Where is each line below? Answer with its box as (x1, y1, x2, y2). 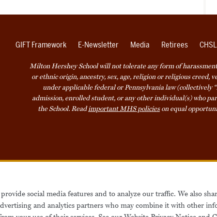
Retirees (161, 40, 188, 49)
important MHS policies (88, 104, 160, 113)
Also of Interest (153, 196, 200, 206)
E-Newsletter (78, 40, 119, 49)
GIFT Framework (15, 40, 66, 49)
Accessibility (124, 162, 156, 170)
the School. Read (38, 104, 88, 113)
